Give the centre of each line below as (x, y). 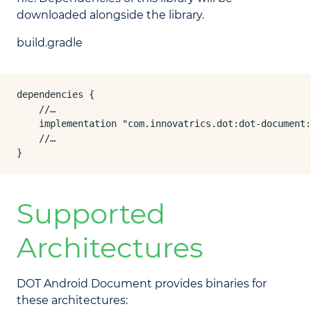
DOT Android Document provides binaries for (142, 284)
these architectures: (72, 300)
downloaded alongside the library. (110, 15)
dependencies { (56, 94)
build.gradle (50, 43)
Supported (91, 213)
